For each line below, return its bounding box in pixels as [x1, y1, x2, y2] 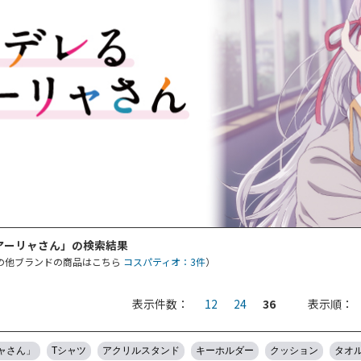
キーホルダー [196, 344, 254, 356]
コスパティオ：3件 [123, 254, 205, 268]
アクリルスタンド [102, 344, 180, 356]
